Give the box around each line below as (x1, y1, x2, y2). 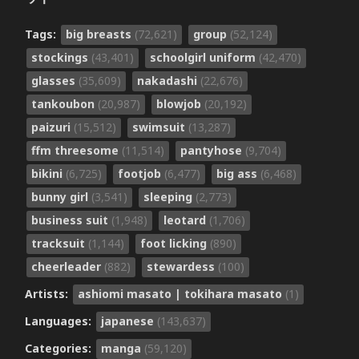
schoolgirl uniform (149, 49, 259, 65)
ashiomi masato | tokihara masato (77, 285, 285, 301)
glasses (30, 72, 79, 88)
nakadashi (136, 72, 200, 88)
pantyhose (179, 142, 245, 158)
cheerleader (30, 258, 104, 274)
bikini (30, 165, 66, 181)
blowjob (155, 95, 204, 111)
